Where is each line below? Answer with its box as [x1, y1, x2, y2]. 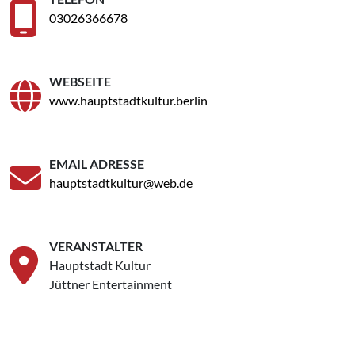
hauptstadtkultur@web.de [49, 174, 193, 190]
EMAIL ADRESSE [49, 155, 144, 171]
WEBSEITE [49, 73, 111, 89]
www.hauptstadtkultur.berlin [49, 92, 208, 108]
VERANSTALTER [49, 238, 143, 254]
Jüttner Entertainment [49, 276, 172, 292]
